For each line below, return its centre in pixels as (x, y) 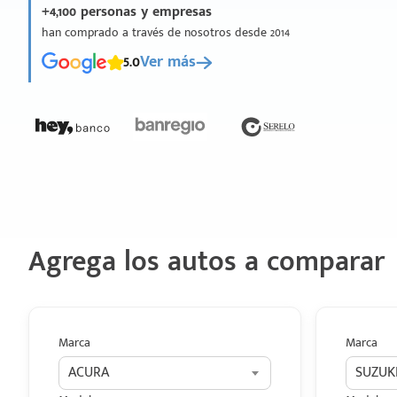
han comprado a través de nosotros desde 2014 (166, 32)
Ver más (168, 62)
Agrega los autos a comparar (206, 262)
